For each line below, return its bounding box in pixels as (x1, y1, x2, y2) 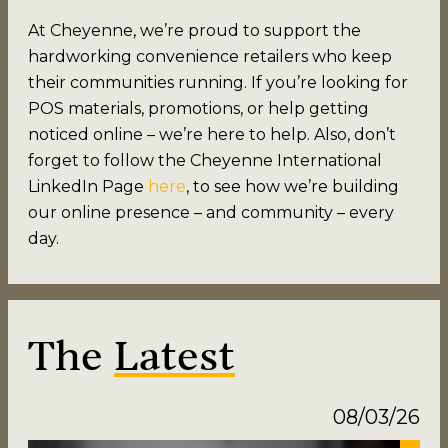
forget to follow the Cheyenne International (28, 150, 382, 170)
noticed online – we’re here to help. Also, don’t (28, 124, 396, 144)
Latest (114, 336, 235, 381)
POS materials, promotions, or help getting (28, 98, 369, 118)
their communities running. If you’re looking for (28, 72, 408, 92)
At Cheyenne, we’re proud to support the (28, 20, 361, 40)
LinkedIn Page (28, 176, 148, 196)
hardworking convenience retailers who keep (28, 46, 392, 66)
